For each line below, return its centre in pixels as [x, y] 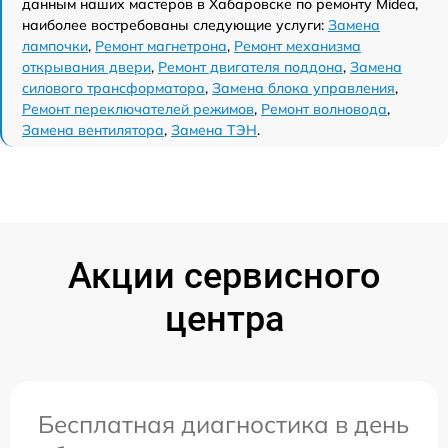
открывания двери [86, 66]
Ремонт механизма [297, 45]
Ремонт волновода [324, 108]
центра [224, 318]
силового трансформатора [113, 87]
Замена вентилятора [93, 129]
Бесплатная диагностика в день [223, 423]
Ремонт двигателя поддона [250, 66]
